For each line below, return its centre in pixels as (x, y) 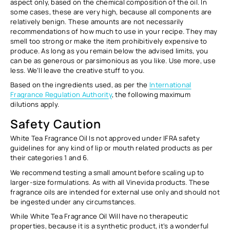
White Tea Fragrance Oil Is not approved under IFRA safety (105, 138)
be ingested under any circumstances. (73, 202)
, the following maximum (151, 94)
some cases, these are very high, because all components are (111, 12)
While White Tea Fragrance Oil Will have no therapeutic (99, 216)
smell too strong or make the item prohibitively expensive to (109, 41)
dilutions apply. (35, 104)
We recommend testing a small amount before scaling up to (107, 172)
